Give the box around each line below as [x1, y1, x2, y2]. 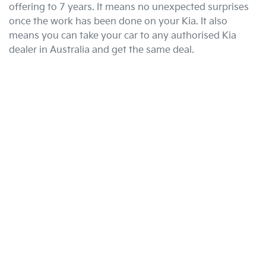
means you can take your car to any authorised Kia [9, 30, 236, 42]
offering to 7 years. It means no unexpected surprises [9, 1, 249, 13]
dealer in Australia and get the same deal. [9, 44, 194, 56]
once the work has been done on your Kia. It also [9, 15, 227, 27]
